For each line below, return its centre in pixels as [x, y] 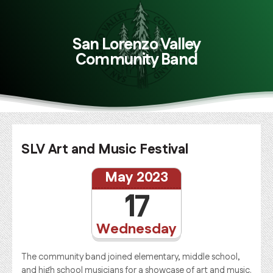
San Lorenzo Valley [136, 45]
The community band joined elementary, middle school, [131, 257]
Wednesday [136, 229]
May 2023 [136, 178]
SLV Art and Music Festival [105, 149]
